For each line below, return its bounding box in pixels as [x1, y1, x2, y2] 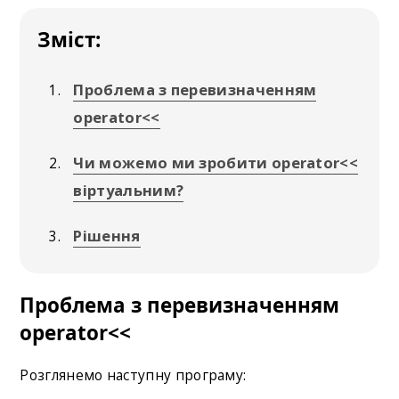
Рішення [73, 224, 141, 246]
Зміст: [37, 25, 102, 53]
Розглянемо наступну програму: [20, 365, 247, 386]
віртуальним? [73, 179, 184, 200]
